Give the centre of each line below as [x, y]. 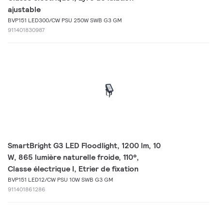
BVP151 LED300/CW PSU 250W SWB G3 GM [65, 20]
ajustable [24, 9]
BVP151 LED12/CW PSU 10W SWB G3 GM [61, 179]
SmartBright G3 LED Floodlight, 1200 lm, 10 [84, 146]
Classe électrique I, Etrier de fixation [73, 169]
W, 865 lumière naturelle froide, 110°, [73, 157]
